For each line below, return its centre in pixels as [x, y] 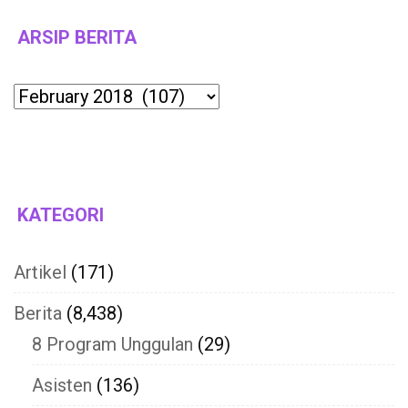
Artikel [40, 272]
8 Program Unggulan [112, 344]
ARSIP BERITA [77, 37]
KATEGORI [61, 214]
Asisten [62, 385]
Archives [48, 92]
